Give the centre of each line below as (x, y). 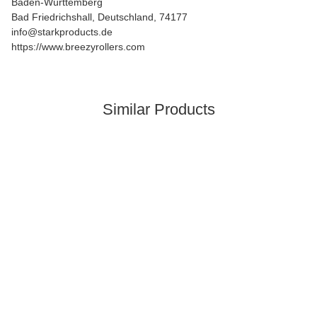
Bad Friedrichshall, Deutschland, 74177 (99, 17)
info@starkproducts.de (62, 32)
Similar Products (158, 109)
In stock (35, 157)
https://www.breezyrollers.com (78, 47)
